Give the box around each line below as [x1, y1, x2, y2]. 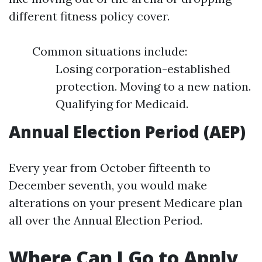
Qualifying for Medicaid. [56, 96, 188, 111]
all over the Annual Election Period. [9, 213, 202, 227]
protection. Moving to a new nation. [56, 79, 251, 94]
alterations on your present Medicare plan [9, 195, 243, 210]
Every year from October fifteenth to [9, 160, 211, 175]
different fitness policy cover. [9, 9, 170, 23]
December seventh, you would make [9, 178, 207, 192]
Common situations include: [32, 44, 187, 58]
